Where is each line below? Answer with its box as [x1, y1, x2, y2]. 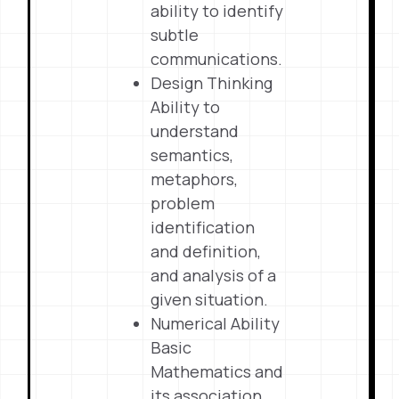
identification [151, 216, 256, 238]
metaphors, [151, 168, 239, 190]
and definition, [151, 240, 262, 262]
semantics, [151, 144, 234, 166]
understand [151, 120, 240, 142]
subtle [151, 24, 199, 45]
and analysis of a [151, 265, 277, 286]
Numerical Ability [151, 313, 281, 334]
